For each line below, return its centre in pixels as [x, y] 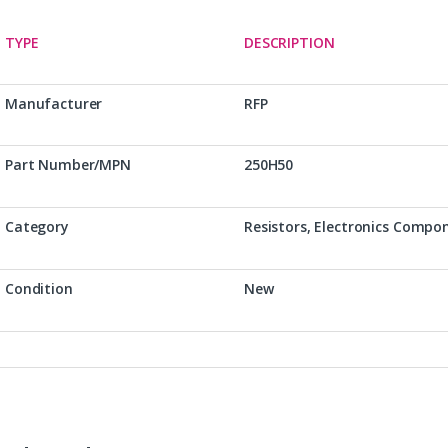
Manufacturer [54, 103]
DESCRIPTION [289, 42]
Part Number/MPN [68, 164]
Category [37, 226]
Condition [39, 288]
